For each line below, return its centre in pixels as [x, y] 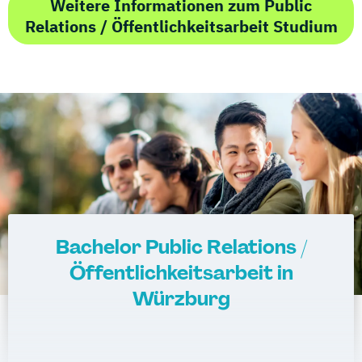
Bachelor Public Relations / [181, 246]
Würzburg [181, 298]
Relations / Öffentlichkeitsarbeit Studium [181, 26]
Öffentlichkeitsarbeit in [181, 272]
